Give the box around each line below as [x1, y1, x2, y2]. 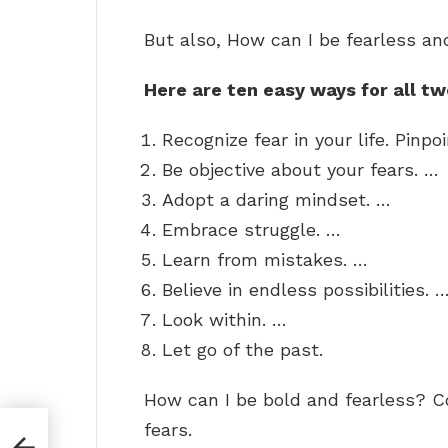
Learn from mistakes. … [162, 249, 368, 271]
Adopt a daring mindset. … [162, 189, 391, 211]
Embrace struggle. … [162, 219, 341, 241]
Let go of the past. [162, 339, 323, 361]
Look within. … [162, 309, 287, 331]
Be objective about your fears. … [162, 159, 439, 181]
